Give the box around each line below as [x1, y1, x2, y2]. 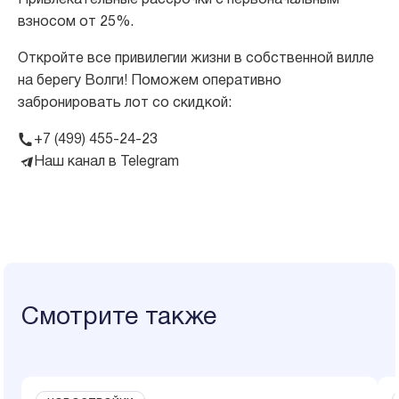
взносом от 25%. [18, 16, 134, 29]
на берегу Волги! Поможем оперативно [18, 75, 281, 88]
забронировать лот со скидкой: [18, 97, 232, 110]
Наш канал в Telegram [34, 156, 179, 169]
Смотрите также [21, 306, 217, 330]
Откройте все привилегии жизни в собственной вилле [18, 53, 374, 66]
